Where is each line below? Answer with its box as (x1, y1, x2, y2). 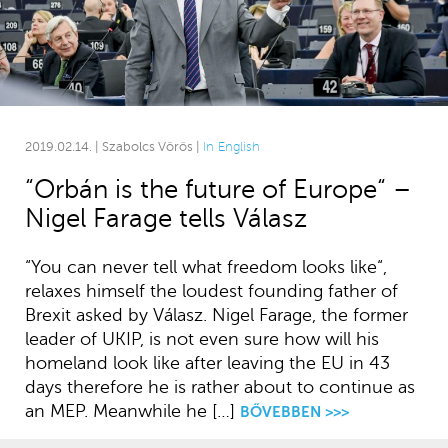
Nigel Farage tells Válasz (24, 203, 307, 233)
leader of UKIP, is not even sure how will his (24, 328, 379, 349)
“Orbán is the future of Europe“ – (24, 174, 411, 204)
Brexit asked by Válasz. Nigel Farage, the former (24, 304, 408, 325)
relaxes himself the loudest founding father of (24, 280, 398, 301)
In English (202, 139, 260, 154)
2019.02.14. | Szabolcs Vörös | (24, 139, 203, 154)
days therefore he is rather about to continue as (24, 376, 415, 397)
